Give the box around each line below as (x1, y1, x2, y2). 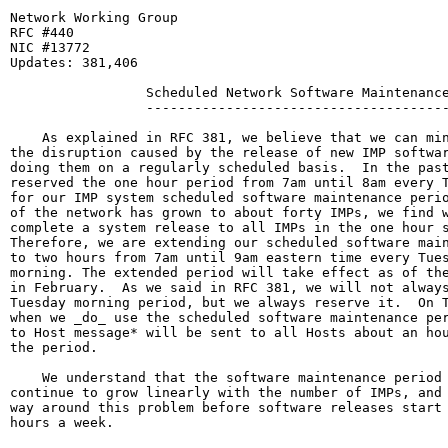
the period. (10, 340, 98, 355)
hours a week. (10, 415, 114, 430)
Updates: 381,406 (10, 55, 138, 70)
